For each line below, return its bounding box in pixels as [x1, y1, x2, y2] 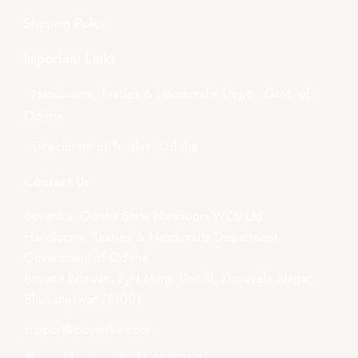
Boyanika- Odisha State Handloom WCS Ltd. [24, 206, 266, 225]
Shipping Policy [24, 14, 106, 33]
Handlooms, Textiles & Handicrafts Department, [24, 227, 281, 246]
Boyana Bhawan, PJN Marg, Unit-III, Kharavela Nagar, [24, 268, 314, 288]
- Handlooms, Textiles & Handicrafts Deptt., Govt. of [24, 84, 310, 103]
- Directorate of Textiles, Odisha [24, 137, 197, 156]
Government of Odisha [24, 248, 148, 267]
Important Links [24, 49, 116, 68]
